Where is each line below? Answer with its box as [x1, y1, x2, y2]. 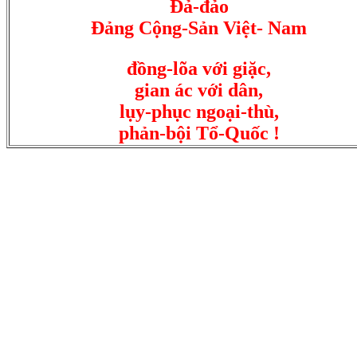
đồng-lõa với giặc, [127, 58, 272, 79]
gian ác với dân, [135, 80, 264, 100]
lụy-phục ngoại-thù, [120, 101, 279, 122]
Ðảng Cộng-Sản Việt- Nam [91, 18, 308, 38]
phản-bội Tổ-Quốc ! [119, 123, 280, 143]
